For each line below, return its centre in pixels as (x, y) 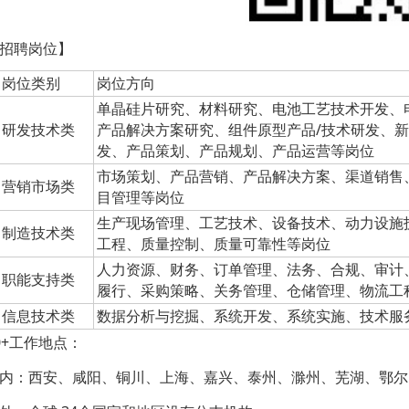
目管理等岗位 (141, 197)
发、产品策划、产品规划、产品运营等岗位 (236, 151)
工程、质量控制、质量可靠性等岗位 (214, 244)
